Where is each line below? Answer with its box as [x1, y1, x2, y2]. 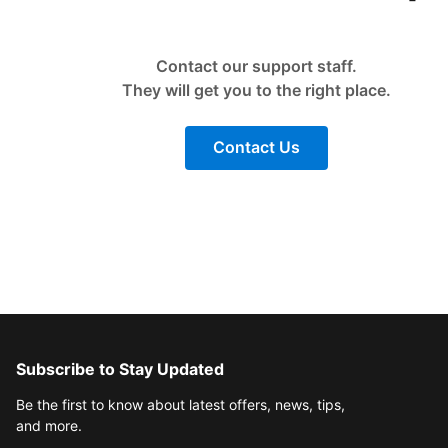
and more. [16, 417, 82, 435]
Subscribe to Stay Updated [16, 359, 224, 380]
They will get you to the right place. [121, 79, 391, 100]
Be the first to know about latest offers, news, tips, [16, 396, 345, 414]
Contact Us [212, 137, 300, 158]
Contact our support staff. [155, 55, 357, 76]
